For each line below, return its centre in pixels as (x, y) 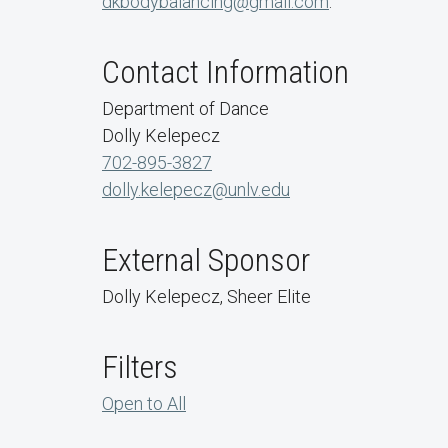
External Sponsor (206, 260)
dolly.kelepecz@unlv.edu (196, 189)
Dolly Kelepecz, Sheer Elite (206, 296)
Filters (140, 367)
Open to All (144, 403)
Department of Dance (185, 108)
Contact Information (225, 72)
